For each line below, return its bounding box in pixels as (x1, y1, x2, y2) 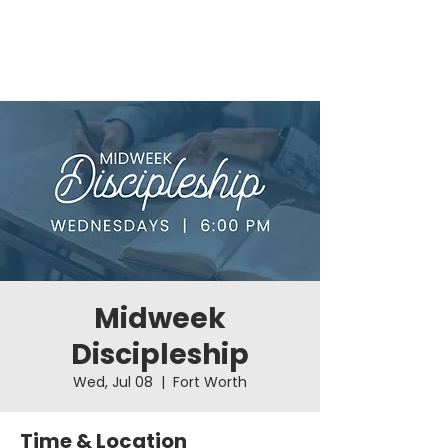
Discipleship (71, 335, 249, 374)
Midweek (94, 299, 226, 338)
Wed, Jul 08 (73, 372, 153, 392)
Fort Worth (173, 372, 247, 392)
